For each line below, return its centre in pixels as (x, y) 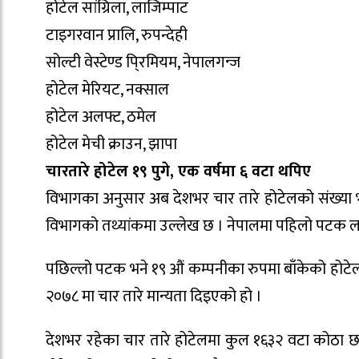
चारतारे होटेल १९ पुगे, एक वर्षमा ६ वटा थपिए (178, 171)
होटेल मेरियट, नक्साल (107, 89)
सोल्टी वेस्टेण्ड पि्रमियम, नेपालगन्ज (143, 62)
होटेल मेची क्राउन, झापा (111, 144)
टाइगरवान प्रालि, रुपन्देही (117, 35)
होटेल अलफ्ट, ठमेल (101, 117)
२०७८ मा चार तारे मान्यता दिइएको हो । (154, 297)
